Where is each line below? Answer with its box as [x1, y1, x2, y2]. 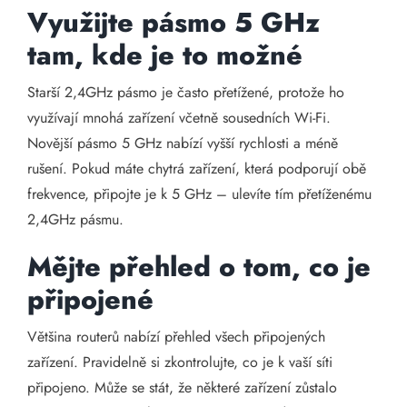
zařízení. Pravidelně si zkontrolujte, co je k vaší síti [27, 352, 333, 372]
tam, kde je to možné [27, 35, 303, 74]
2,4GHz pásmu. [27, 209, 124, 230]
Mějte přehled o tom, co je [27, 247, 371, 286]
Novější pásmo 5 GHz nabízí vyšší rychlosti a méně [27, 133, 338, 154]
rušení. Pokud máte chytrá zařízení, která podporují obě [27, 158, 366, 179]
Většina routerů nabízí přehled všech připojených [27, 326, 325, 347]
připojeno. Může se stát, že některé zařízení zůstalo [27, 377, 337, 398]
